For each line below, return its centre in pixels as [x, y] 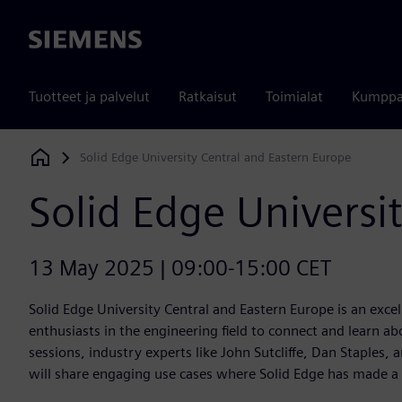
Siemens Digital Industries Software [127, 162]
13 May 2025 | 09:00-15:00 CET [180, 268]
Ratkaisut [208, 96]
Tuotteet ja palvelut [89, 96]
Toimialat [294, 96]
